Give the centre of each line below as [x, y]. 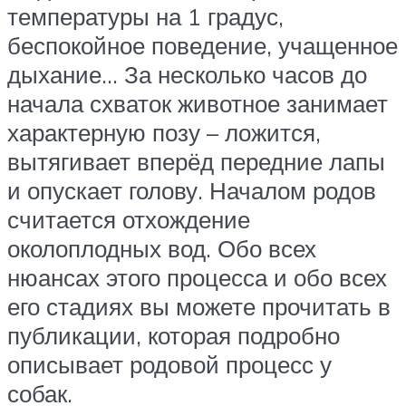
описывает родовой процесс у [169, 365]
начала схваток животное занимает [198, 104]
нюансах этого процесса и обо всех [197, 278]
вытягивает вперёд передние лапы [196, 162]
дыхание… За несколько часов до [187, 75]
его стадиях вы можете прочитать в [199, 307]
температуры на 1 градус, [145, 17]
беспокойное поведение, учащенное [203, 46]
